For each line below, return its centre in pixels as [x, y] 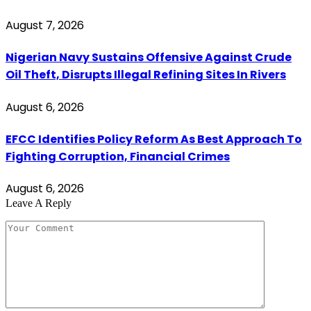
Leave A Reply [39, 203]
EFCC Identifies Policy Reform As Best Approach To [154, 139]
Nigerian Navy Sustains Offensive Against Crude [149, 58]
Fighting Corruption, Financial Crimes [118, 156]
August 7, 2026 [45, 26]
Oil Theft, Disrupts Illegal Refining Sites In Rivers [146, 75]
